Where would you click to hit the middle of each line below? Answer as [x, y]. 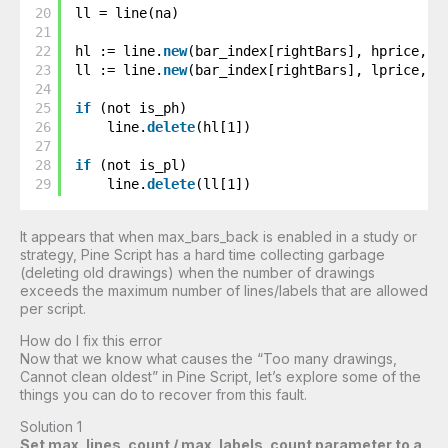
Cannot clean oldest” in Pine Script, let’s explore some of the [220, 377]
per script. [55, 309]
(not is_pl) [143, 165]
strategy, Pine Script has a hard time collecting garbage [202, 255]
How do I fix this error [93, 341]
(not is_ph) [143, 108]
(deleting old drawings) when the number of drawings [197, 273]
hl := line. [119, 51]
